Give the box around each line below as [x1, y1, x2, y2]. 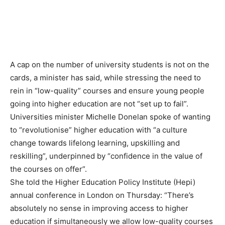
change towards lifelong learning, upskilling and [10, 138, 180, 148]
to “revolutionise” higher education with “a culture [10, 125, 187, 135]
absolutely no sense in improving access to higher [10, 203, 188, 213]
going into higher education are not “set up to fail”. [10, 98, 188, 108]
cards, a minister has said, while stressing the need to [10, 72, 201, 82]
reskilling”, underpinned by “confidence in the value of [10, 151, 202, 161]
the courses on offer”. [10, 164, 87, 174]
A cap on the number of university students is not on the [10, 59, 209, 69]
